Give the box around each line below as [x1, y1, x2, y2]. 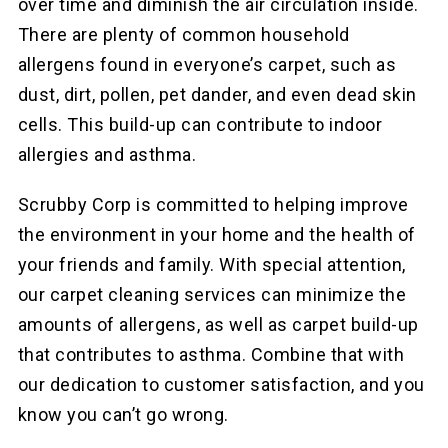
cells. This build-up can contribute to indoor [17, 114, 383, 136]
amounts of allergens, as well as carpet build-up [17, 314, 419, 336]
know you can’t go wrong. [17, 404, 229, 426]
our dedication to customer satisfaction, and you [17, 374, 425, 396]
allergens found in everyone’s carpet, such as [17, 54, 397, 76]
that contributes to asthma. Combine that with [17, 344, 405, 366]
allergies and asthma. [17, 144, 197, 166]
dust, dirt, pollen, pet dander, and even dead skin [17, 84, 417, 106]
